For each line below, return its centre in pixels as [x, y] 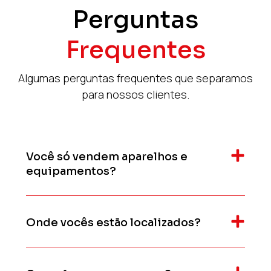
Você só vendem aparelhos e [106, 156]
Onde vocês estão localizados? [113, 222]
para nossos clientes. [135, 94]
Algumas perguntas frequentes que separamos [135, 78]
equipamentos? [71, 171]
